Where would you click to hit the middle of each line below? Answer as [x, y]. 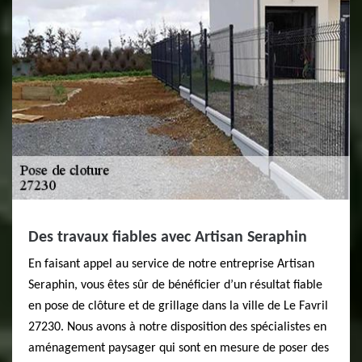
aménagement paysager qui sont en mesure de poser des [179, 348]
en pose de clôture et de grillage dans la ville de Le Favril [178, 306]
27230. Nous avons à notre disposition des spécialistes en [177, 327]
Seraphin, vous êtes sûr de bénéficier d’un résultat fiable [175, 285]
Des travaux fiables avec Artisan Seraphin [168, 238]
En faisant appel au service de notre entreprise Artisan [171, 264]
